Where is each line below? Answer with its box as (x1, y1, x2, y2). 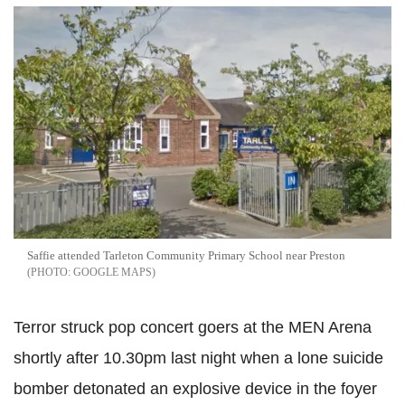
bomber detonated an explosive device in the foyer (14, 380, 377, 399)
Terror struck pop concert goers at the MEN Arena (14, 318, 372, 337)
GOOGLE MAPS (73, 266, 152, 279)
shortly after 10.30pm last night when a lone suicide (14, 349, 383, 368)
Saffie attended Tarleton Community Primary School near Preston (27, 249, 345, 263)
